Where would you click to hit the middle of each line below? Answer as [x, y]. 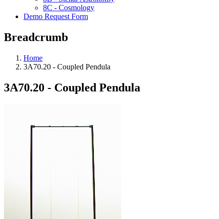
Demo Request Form [56, 16]
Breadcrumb [36, 37]
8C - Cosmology [69, 8]
